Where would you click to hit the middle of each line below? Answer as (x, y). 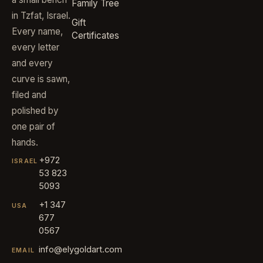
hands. (25, 143)
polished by (35, 111)
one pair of (33, 127)
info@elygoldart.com (80, 250)
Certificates (95, 36)
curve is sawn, (41, 79)
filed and (29, 95)
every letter (36, 48)
